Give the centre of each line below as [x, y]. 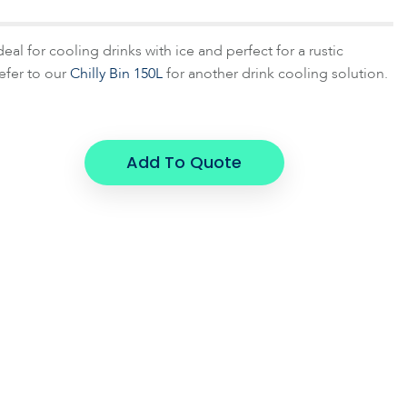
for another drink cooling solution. [277, 74]
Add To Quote [184, 162]
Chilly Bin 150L [118, 74]
